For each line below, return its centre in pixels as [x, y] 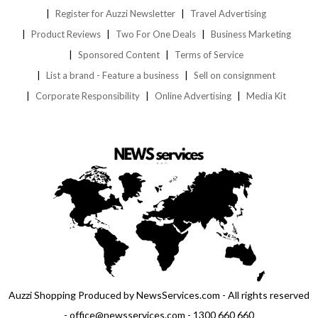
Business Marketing [251, 34]
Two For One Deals [155, 34]
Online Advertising [193, 96]
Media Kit [266, 96]
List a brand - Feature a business [113, 76]
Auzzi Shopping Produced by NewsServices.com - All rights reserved [159, 295]
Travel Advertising [228, 14]
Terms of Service [209, 55]
